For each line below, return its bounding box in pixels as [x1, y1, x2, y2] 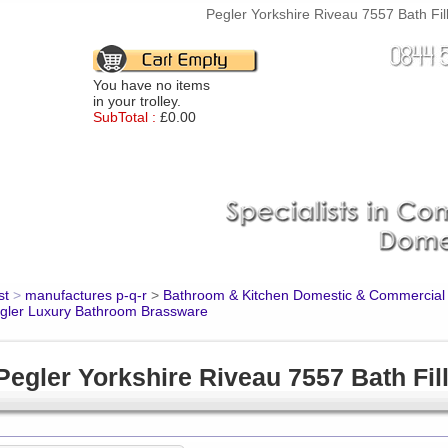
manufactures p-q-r [25, 287, 147, 303]
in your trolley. [92, 93, 181, 109]
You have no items [92, 77, 210, 93]
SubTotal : [92, 109, 156, 125]
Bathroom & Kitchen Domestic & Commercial [163, 287, 445, 303]
